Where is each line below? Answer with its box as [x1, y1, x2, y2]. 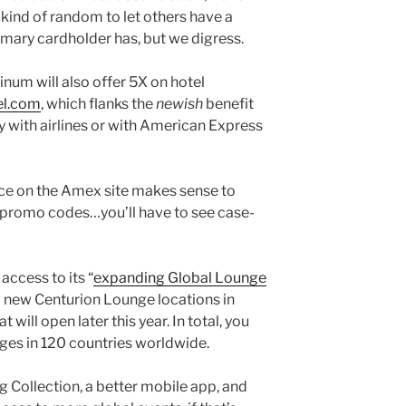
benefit [203, 95, 254, 113]
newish [156, 95, 203, 113]
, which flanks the [41, 95, 156, 113]
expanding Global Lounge [93, 269, 266, 287]
